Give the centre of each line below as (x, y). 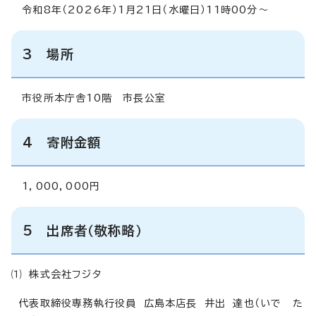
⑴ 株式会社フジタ (56, 274)
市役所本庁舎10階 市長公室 (89, 98)
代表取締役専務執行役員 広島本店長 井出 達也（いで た (157, 303)
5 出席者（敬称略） (83, 230)
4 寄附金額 (62, 142)
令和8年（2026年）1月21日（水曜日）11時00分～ (140, 10)
